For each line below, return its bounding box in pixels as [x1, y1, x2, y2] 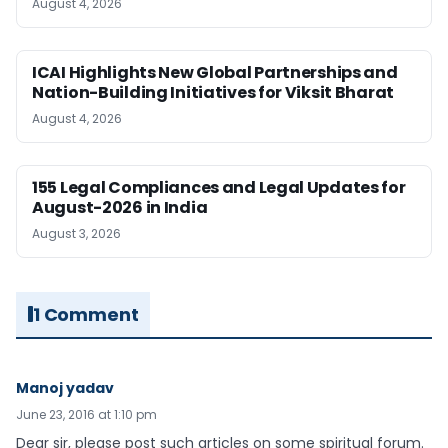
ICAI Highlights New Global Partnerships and [32, 60, 398, 84]
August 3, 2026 [32, 224, 121, 242]
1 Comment [33, 301, 139, 327]
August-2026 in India [32, 195, 208, 219]
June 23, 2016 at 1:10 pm [16, 405, 157, 423]
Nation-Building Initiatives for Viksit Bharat [32, 80, 395, 104]
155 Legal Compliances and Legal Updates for [32, 175, 406, 199]
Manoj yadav [16, 377, 114, 398]
